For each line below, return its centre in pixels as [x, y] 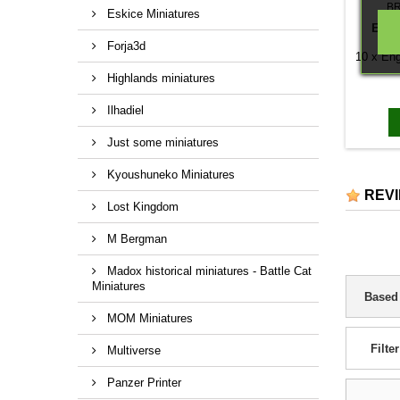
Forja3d [125, 46]
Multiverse [132, 350]
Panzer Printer [142, 382]
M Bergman [135, 238]
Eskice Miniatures [152, 13]
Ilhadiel [124, 110]
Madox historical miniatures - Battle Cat [208, 271]
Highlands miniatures [159, 78]
